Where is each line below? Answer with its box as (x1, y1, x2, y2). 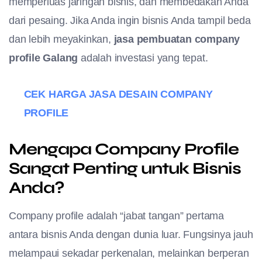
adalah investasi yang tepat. (78, 51, 208, 64)
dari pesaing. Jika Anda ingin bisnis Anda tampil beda (9, 14, 251, 26)
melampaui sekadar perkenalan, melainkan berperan (9, 247, 249, 259)
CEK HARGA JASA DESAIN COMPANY (23, 88, 213, 100)
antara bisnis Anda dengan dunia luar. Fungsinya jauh (9, 228, 253, 240)
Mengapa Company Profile (9, 139, 239, 159)
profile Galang (9, 51, 78, 64)
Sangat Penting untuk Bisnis (9, 158, 241, 178)
